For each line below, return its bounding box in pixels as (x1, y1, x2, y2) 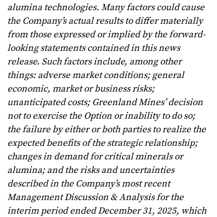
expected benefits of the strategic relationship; (7, 137, 198, 149)
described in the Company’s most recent (7, 178, 170, 189)
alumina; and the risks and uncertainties (7, 164, 174, 176)
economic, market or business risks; (7, 83, 155, 94)
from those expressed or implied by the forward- (7, 29, 205, 40)
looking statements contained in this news (7, 42, 180, 54)
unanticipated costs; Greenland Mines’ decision (7, 96, 203, 108)
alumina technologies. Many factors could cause (7, 1, 204, 13)
